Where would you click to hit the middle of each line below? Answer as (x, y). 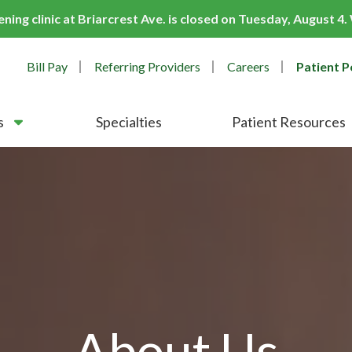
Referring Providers (148, 66)
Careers (249, 66)
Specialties (129, 121)
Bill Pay (48, 66)
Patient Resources (288, 121)
